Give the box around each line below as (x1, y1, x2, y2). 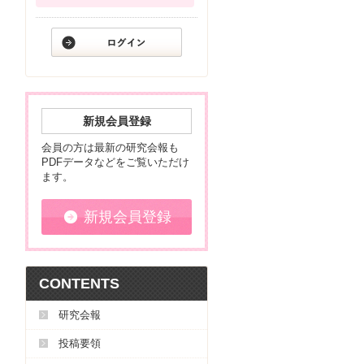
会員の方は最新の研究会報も (41, 141, 179, 154)
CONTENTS (39, 275, 119, 292)
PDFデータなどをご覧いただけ (41, 156, 189, 168)
